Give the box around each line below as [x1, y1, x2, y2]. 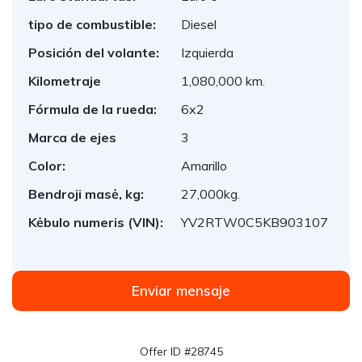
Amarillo [181, 158, 227, 174]
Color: [28, 158, 65, 174]
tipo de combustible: [28, 16, 156, 32]
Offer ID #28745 [139, 344, 223, 359]
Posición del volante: [28, 44, 159, 61]
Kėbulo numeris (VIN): [28, 214, 163, 230]
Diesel [181, 16, 217, 32]
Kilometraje [28, 73, 101, 89]
